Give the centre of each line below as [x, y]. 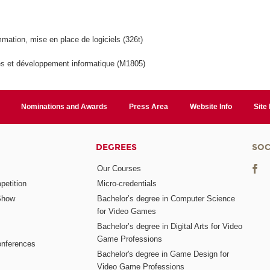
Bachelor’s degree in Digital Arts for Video [170, 226]
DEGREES [117, 147]
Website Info [211, 106]
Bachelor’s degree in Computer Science [166, 199]
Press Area [148, 106]
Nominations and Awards [64, 106]
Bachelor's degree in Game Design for [163, 254]
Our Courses [119, 169]
